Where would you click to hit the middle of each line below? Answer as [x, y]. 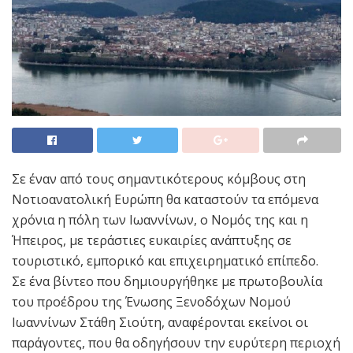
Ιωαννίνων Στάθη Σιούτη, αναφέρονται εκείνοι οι [160, 322]
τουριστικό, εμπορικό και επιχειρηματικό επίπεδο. [165, 260]
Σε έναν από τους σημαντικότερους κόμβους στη [159, 178]
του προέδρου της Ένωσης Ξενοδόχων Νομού [151, 301]
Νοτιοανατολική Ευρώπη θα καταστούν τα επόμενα [165, 199]
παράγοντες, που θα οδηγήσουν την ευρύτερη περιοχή [176, 342]
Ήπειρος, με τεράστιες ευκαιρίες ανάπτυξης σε [152, 240]
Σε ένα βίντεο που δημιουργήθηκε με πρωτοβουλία [167, 281]
